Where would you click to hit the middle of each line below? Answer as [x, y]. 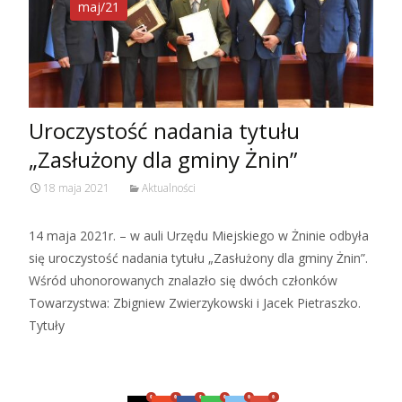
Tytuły [47, 326]
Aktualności [169, 188]
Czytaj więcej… [76, 359]
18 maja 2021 [76, 188]
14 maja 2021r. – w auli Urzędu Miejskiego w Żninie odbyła [199, 236]
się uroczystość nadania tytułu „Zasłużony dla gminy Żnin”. [198, 258]
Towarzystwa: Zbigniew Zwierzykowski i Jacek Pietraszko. [195, 303]
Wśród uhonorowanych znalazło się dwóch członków [183, 281]
